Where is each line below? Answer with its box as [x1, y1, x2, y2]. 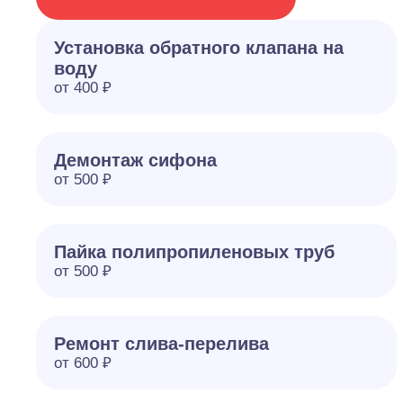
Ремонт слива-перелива [54, 334, 269, 354]
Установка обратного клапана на [54, 38, 344, 58]
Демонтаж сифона [54, 150, 217, 170]
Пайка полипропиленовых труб [54, 242, 335, 262]
